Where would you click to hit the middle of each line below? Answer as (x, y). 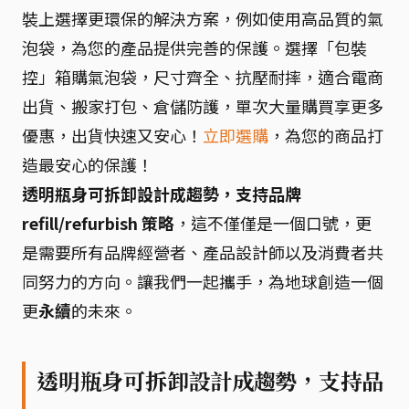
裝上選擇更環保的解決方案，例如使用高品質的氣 (203, 18)
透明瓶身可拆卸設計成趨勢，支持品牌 (162, 194)
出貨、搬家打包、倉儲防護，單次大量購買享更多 (203, 106)
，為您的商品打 (326, 135)
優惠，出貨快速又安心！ (112, 135)
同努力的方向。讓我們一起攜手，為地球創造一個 (203, 281)
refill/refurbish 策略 (98, 223)
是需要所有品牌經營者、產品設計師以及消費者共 (203, 252)
